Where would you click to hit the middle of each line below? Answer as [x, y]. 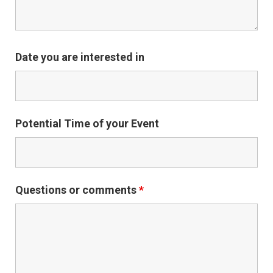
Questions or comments [77, 190]
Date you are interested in [80, 57]
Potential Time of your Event [87, 124]
